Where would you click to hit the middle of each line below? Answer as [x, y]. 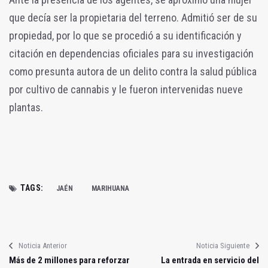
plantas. [26, 108]
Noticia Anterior [43, 246]
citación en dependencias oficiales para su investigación [131, 54]
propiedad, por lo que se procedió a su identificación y [125, 36]
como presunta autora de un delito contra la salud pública [133, 72]
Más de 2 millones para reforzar [69, 261]
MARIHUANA [110, 189]
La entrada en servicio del [210, 261]
